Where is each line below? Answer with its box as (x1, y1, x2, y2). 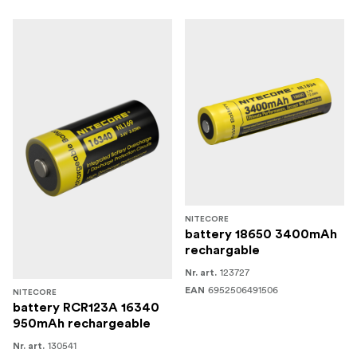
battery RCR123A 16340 (13, 301, 159, 314)
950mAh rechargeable (13, 317, 151, 330)
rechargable (185, 244, 260, 257)
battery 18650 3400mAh (185, 228, 337, 241)
